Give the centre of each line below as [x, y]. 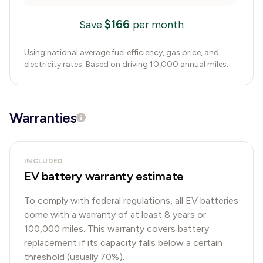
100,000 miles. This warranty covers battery [117, 229]
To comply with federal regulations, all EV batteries [131, 200]
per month [158, 25]
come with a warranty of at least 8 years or [115, 215]
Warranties [43, 118]
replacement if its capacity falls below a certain [123, 243]
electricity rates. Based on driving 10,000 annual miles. [126, 64]
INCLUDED [44, 161]
